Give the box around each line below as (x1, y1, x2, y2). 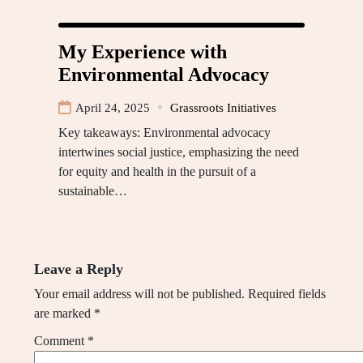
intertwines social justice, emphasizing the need (58, 144, 299, 159)
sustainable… (58, 183, 127, 198)
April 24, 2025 (75, 100, 150, 114)
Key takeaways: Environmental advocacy (58, 125, 271, 139)
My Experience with (58, 41, 227, 62)
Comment (34, 333, 88, 348)
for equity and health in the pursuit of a (58, 164, 256, 178)
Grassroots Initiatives (170, 100, 276, 114)
